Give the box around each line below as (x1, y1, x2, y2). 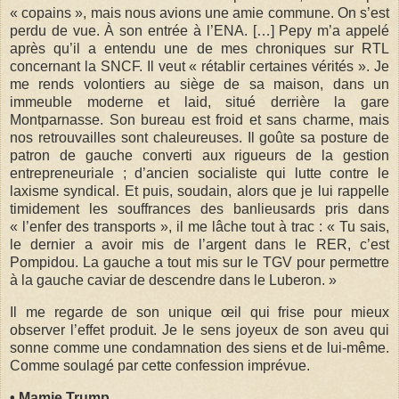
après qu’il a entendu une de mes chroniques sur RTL (10, 41, 389, 57)
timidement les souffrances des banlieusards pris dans (10, 201, 389, 217)
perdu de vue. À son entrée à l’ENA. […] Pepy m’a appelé (10, 23, 389, 39)
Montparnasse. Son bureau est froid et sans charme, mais (10, 112, 389, 128)
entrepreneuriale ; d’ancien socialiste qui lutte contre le (10, 166, 389, 182)
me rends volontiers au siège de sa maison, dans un (10, 77, 389, 93)
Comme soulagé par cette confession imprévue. (10, 358, 310, 374)
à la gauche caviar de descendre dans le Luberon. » (10, 273, 337, 289)
